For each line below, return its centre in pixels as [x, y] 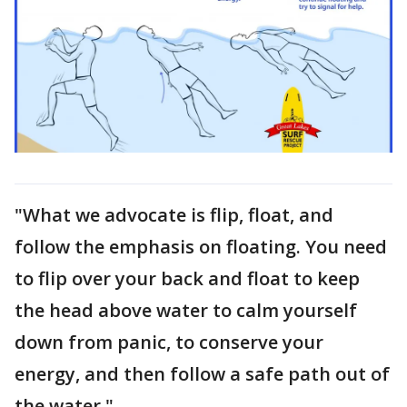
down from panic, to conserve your [169, 342]
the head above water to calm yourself [186, 310]
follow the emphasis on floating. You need [201, 246]
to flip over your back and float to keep [187, 278]
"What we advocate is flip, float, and [174, 214]
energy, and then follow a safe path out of [202, 373]
